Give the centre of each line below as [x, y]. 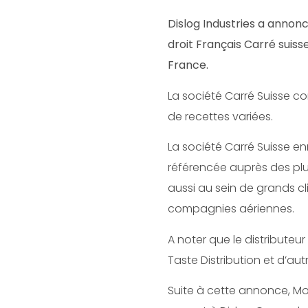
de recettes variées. [220, 116]
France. [188, 65]
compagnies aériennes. [231, 209]
